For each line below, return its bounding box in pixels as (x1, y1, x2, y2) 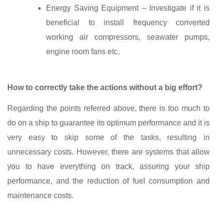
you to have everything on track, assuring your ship (7, 162, 210, 170)
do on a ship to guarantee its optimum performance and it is (7, 118, 210, 127)
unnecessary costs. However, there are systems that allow (7, 147, 210, 156)
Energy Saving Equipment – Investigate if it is (46, 3, 210, 12)
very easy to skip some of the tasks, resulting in (7, 133, 210, 141)
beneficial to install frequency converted (46, 18, 210, 27)
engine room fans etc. (46, 47, 120, 56)
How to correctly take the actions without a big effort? (7, 83, 202, 92)
